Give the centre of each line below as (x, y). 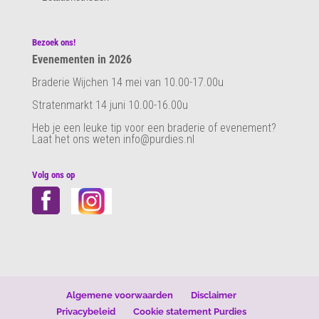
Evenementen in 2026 (82, 60)
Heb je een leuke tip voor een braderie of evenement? (154, 128)
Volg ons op (53, 174)
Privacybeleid (86, 311)
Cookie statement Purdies (190, 311)
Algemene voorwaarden (120, 295)
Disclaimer (214, 295)
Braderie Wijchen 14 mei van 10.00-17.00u (127, 83)
